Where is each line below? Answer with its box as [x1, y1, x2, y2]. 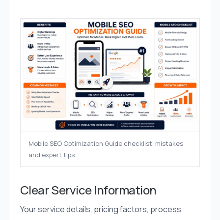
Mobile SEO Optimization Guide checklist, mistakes [28, 139, 183, 148]
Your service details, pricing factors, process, [20, 204, 183, 215]
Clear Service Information [20, 182, 157, 198]
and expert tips [28, 150, 75, 160]
